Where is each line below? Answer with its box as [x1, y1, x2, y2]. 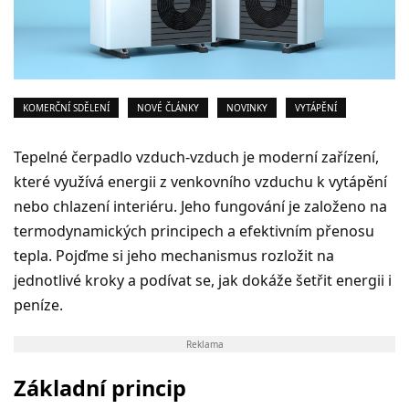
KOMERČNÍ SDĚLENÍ [23, 100, 110, 114]
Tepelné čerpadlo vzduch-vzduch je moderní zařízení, [14, 146, 379, 167]
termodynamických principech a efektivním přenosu [14, 220, 374, 241]
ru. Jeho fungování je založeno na [158, 195, 387, 216]
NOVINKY [226, 100, 267, 114]
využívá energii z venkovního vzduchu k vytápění [54, 171, 387, 192]
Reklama [185, 337, 224, 351]
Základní [14, 372, 111, 403]
